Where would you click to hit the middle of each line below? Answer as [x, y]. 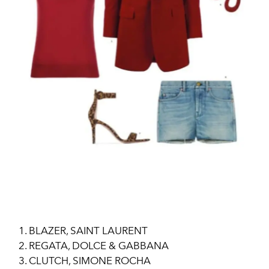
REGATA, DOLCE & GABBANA [100, 246]
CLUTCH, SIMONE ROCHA [91, 261]
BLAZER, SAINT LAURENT [89, 231]
